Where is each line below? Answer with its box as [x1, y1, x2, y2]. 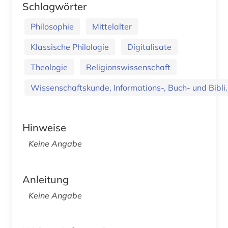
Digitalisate [127, 41, 172, 52]
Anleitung [22, 173, 69, 186]
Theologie [31, 62, 68, 72]
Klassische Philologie [31, 41, 109, 52]
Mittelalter [92, 21, 132, 32]
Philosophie [31, 21, 74, 32]
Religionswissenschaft [86, 62, 170, 72]
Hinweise [22, 121, 66, 134]
